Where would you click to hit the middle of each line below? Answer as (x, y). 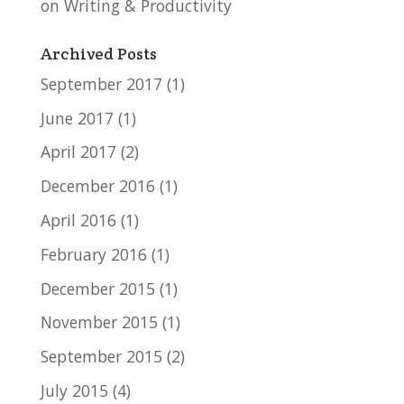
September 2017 (101, 83)
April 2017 (78, 152)
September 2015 (101, 357)
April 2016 (78, 220)
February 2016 (93, 254)
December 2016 (97, 186)
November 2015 (99, 322)
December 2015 (97, 288)
